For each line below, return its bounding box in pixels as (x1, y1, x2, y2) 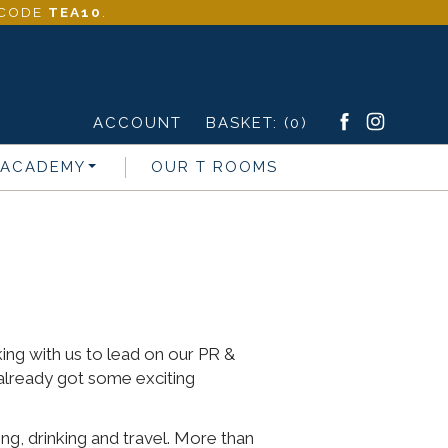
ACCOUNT (93, 114, 182, 132)
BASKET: (206, 114, 284, 132)
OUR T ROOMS (150, 158, 278, 176)
